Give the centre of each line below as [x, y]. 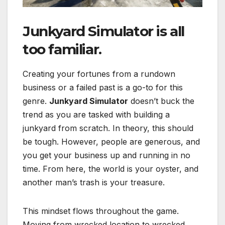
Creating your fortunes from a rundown [99, 74]
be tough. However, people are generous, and [111, 141]
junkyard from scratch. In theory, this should [108, 128]
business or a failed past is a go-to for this [103, 87]
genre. [36, 101]
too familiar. [62, 49]
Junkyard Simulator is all [104, 31]
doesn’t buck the [161, 101]
